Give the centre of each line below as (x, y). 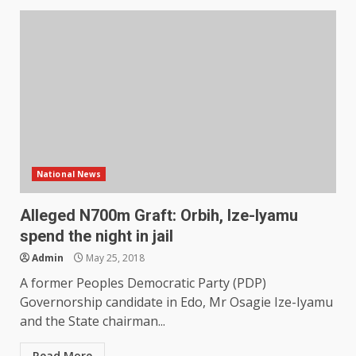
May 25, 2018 (114, 258)
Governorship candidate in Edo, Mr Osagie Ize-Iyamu (176, 302)
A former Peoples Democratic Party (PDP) (143, 283)
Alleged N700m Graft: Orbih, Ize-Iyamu (159, 216)
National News (69, 174)
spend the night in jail (97, 236)
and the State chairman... (93, 321)
